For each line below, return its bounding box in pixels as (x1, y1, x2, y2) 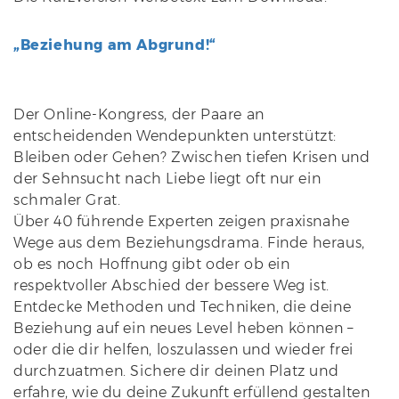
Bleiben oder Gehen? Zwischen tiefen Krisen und (13, 149, 370, 167)
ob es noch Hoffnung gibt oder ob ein (13, 256, 290, 273)
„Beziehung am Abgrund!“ (13, 37, 216, 54)
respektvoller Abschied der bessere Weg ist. (13, 277, 330, 295)
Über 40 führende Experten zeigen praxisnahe (13, 213, 350, 231)
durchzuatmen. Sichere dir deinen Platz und (13, 362, 339, 380)
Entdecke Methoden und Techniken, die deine (13, 298, 352, 316)
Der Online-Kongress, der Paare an (13, 106, 265, 124)
